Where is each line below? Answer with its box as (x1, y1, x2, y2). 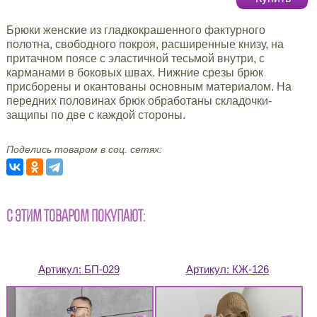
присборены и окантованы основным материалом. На (6, 80, 292, 93)
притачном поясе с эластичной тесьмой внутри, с (6, 52, 265, 64)
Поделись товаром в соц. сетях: (6, 143, 162, 155)
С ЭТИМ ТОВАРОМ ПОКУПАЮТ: (6, 206, 145, 225)
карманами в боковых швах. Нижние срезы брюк (6, 66, 263, 79)
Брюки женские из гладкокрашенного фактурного (6, 23, 265, 36)
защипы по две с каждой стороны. (6, 108, 185, 121)
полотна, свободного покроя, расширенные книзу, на (6, 38, 284, 50)
